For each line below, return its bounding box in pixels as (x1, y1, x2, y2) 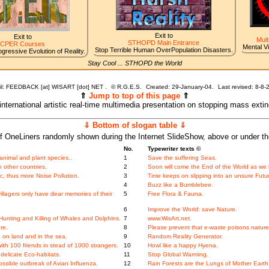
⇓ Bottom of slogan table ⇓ (83, 121, 186, 130)
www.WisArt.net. (147, 215, 192, 222)
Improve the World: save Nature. (147, 206, 237, 213)
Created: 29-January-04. (145, 83, 216, 91)
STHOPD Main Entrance (128, 39, 199, 47)
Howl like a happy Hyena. (147, 242, 218, 249)
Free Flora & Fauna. (147, 190, 204, 198)
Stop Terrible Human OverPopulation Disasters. (94, 46, 233, 54)
